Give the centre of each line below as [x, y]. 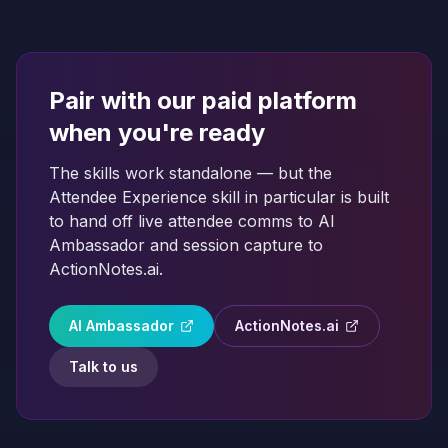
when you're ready [157, 132]
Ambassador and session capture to [186, 245]
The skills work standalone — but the [190, 173]
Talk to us [103, 366]
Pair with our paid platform [203, 100]
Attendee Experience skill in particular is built [219, 197]
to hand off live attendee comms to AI [192, 221]
